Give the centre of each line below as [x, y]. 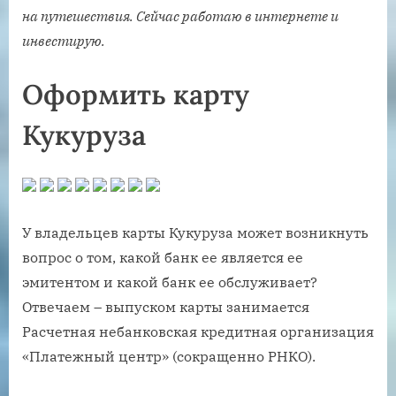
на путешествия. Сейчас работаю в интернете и [180, 15]
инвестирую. [64, 40]
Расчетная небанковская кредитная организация [198, 331]
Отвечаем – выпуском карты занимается [166, 306]
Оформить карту [136, 94]
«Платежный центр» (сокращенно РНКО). [169, 356]
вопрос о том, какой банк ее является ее [163, 257]
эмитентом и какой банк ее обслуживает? [170, 282]
